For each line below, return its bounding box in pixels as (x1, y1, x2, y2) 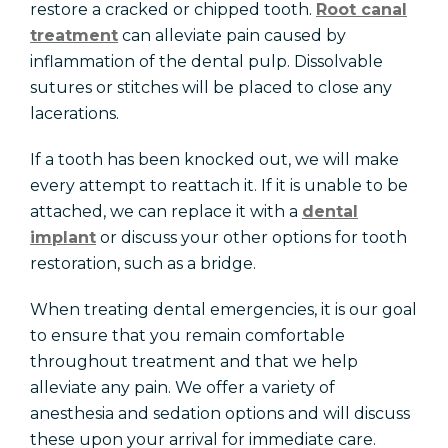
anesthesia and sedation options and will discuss (30, 404, 410, 424)
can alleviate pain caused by (118, 26, 346, 46)
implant (30, 228, 96, 248)
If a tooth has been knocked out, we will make (30, 150, 399, 170)
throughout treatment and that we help (30, 352, 358, 372)
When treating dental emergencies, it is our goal (30, 300, 417, 320)
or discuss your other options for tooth (96, 228, 407, 248)
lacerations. (30, 104, 119, 124)
